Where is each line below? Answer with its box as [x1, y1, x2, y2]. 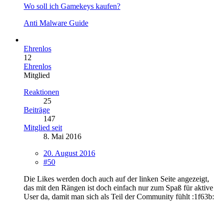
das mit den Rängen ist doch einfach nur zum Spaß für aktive [24, 183, 213, 192]
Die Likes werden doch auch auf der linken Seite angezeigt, [24, 174, 209, 183]
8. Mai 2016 [43, 132, 81, 141]
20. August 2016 [43, 148, 95, 157]
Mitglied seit [24, 123, 62, 132]
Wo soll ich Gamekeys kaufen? [24, 1, 120, 10]
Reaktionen [24, 87, 59, 96]
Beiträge [24, 105, 50, 114]
